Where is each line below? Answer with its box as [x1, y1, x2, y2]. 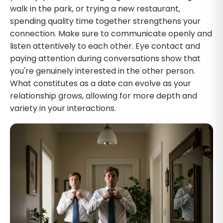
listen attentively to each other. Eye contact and [10, 40, 200, 52]
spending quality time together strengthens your [10, 15, 201, 27]
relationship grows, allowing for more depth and [10, 90, 197, 102]
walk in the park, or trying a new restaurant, [10, 2, 180, 14]
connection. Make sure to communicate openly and [10, 27, 212, 39]
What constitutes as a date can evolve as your [10, 77, 191, 89]
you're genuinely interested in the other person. [10, 65, 195, 77]
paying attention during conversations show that [10, 52, 201, 64]
